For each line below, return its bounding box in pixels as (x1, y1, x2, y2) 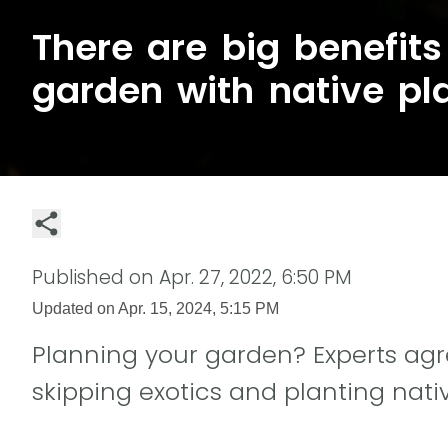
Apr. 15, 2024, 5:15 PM (118, 298, 279, 317)
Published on (32, 263, 159, 291)
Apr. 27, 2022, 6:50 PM (159, 263, 352, 291)
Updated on (32, 298, 118, 317)
